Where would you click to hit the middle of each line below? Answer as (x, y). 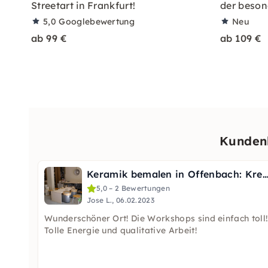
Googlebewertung (97, 22)
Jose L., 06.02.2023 (121, 200)
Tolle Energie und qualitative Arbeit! (121, 230)
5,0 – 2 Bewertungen (133, 188)
